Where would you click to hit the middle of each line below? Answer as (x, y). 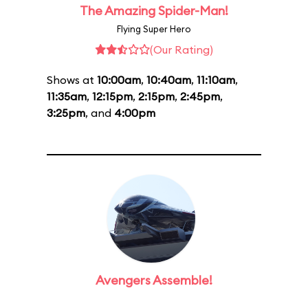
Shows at (72, 80)
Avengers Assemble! (154, 280)
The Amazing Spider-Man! (154, 11)
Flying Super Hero (154, 29)
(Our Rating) (181, 49)
